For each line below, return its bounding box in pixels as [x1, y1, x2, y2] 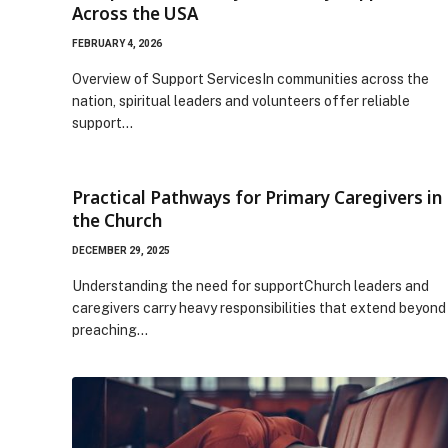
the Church [72, 208, 162, 232]
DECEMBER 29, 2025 [72, 244, 170, 256]
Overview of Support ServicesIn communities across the [72, 70, 429, 87]
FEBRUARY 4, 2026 [72, 37, 162, 49]
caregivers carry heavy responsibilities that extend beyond [72, 299, 446, 316]
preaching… [72, 321, 148, 338]
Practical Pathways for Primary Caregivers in [72, 185, 442, 209]
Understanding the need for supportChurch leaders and [72, 277, 429, 294]
